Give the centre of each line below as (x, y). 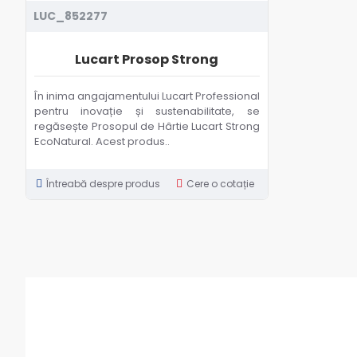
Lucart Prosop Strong (147, 59)
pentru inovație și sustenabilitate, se (147, 111)
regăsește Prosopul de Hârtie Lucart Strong (147, 126)
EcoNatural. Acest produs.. (102, 141)
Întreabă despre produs (103, 183)
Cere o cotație (221, 183)
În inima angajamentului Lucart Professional (147, 96)
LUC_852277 (71, 16)
